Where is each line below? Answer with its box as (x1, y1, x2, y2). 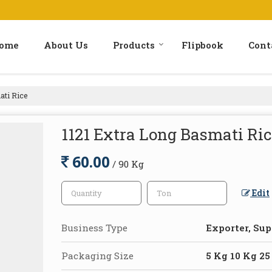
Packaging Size (61, 249, 134, 262)
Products (113, 38, 155, 51)
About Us (44, 38, 88, 51)
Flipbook (182, 38, 223, 51)
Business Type (61, 221, 127, 234)
